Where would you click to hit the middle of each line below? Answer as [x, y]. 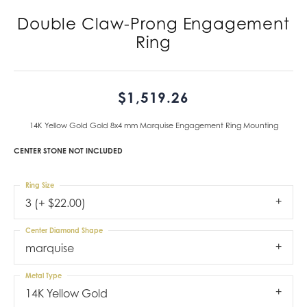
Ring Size [40, 185]
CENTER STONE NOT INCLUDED [68, 150]
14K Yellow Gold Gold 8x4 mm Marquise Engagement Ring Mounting [153, 125]
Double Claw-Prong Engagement [153, 23]
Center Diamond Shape [64, 230]
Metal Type [44, 275]
